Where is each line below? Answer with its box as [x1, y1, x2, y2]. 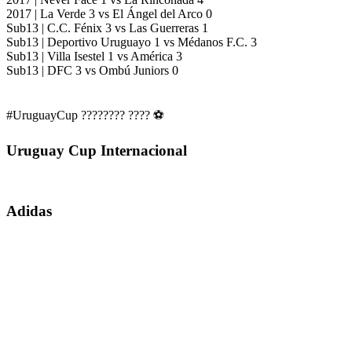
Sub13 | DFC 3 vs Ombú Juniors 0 [6, 64, 178, 78]
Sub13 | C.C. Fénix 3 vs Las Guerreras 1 [6, 21, 208, 35]
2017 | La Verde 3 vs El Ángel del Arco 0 [6, 7, 212, 21]
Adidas [6, 203, 52, 220]
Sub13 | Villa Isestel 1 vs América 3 [6, 49, 182, 64]
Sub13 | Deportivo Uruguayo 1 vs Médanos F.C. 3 [6, 35, 257, 49]
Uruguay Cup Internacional [6, 141, 187, 159]
